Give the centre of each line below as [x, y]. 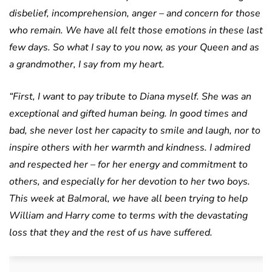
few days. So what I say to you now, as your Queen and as [134, 48]
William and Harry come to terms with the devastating [128, 216]
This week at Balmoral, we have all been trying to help [128, 199]
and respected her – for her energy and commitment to [128, 165]
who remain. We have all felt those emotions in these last [136, 31]
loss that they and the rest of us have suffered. [111, 233]
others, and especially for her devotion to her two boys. [130, 182]
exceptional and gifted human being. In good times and [128, 114]
